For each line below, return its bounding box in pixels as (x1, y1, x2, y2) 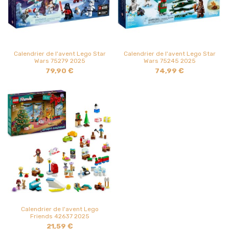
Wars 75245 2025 (143, 57, 196, 64)
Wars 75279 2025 (34, 57, 85, 64)
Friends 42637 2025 (30, 212, 89, 220)
